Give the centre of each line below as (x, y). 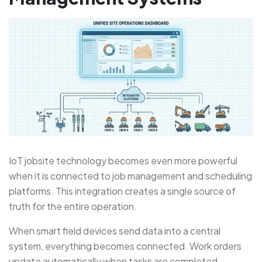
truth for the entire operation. (73, 206)
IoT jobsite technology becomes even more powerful (123, 161)
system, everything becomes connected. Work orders (125, 246)
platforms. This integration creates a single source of (122, 191)
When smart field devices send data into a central (115, 231)
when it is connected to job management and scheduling (130, 176)
